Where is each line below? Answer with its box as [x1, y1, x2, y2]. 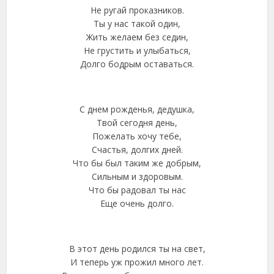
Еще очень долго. [100, 198, 174, 209]
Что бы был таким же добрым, [73, 157, 201, 169]
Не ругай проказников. [90, 4, 184, 16]
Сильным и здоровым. [91, 171, 183, 182]
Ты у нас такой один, [94, 18, 180, 29]
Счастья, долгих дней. [91, 144, 183, 155]
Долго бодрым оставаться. [80, 58, 194, 70]
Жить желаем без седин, [86, 31, 188, 43]
